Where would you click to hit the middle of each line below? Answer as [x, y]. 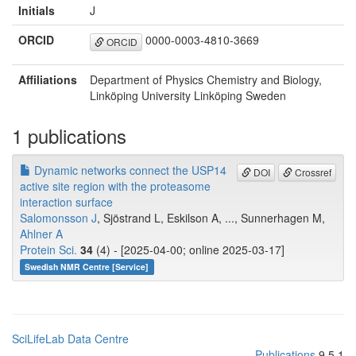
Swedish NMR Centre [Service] [87, 267]
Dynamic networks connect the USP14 [129, 170]
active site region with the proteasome [115, 186]
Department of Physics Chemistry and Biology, [206, 80]
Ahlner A [41, 234]
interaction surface [66, 202]
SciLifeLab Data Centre [70, 339]
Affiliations [48, 80]
